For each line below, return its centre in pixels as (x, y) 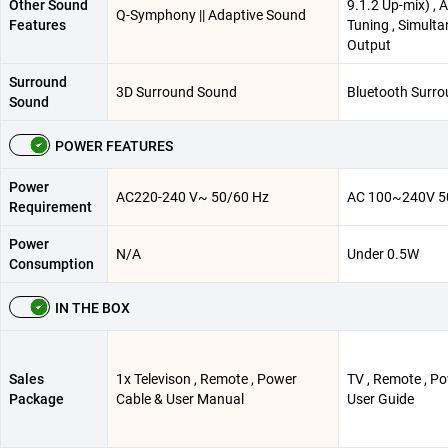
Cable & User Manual (180, 399)
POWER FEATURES (114, 146)
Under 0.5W (383, 254)
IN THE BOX (92, 308)
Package (36, 399)
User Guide (380, 399)
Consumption (51, 264)
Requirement (50, 207)
